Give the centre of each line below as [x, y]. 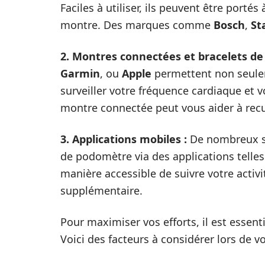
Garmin [80, 74]
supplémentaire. [101, 191]
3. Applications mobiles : [124, 139]
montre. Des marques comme [137, 25]
